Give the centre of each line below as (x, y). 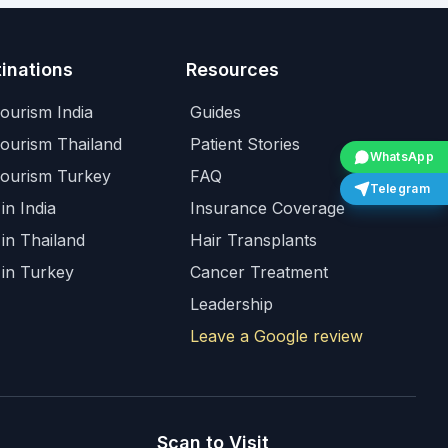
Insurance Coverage (267, 208)
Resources (232, 69)
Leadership (231, 304)
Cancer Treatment (258, 272)
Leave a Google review (276, 336)
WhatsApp (401, 156)
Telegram (399, 188)
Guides (215, 112)
